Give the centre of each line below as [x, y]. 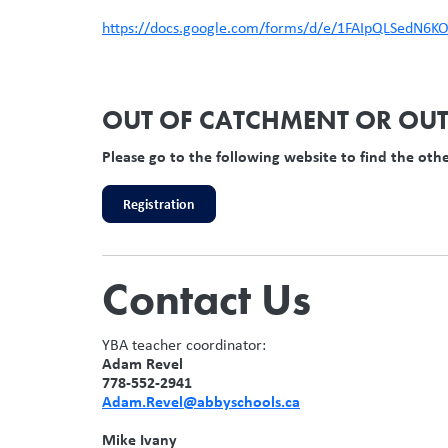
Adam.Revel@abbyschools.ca [201, 400]
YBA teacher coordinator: [184, 344]
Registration [159, 203]
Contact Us [206, 298]
